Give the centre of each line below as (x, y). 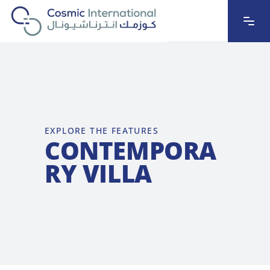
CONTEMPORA (131, 150)
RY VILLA (98, 173)
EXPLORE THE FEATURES (102, 130)
